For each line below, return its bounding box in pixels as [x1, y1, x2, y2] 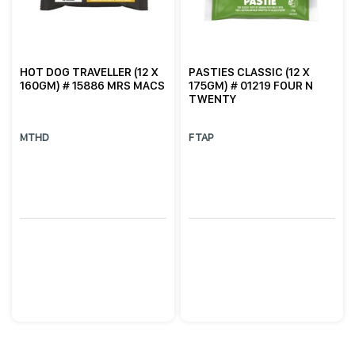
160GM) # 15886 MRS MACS [20, 78, 166, 94]
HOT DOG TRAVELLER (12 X [20, 65, 158, 80]
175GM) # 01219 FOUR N [189, 78, 314, 94]
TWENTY [189, 92, 237, 107]
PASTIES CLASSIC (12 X [189, 65, 310, 80]
